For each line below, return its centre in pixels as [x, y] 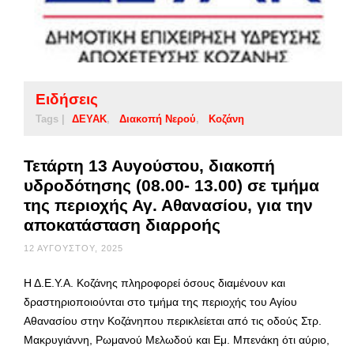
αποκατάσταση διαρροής [122, 224]
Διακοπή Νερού [158, 119]
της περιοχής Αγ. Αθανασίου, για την [168, 205]
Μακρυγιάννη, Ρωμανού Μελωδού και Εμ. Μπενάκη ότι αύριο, [177, 339]
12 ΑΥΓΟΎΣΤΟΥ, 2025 [73, 248]
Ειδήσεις [67, 99]
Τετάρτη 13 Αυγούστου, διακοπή [149, 165]
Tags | [50, 119]
